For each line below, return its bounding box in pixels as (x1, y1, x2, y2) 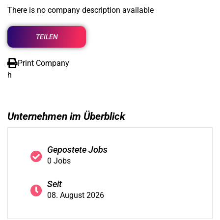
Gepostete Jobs (47, 145, 108, 155)
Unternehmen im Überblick (7, 110, 125, 122)
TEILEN (35, 33, 58, 41)
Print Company (18, 58, 69, 68)
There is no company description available (7, 5, 154, 15)
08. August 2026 (47, 191, 104, 200)
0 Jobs (47, 156, 71, 165)
